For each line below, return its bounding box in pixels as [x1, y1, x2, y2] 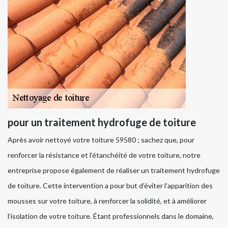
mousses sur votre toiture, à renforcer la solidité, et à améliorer [8, 196, 207, 206]
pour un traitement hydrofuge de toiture [8, 116, 196, 129]
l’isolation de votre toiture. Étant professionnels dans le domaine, [8, 212, 214, 221]
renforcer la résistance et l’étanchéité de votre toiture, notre [8, 151, 201, 160]
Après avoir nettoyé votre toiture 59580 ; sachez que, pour [8, 135, 194, 145]
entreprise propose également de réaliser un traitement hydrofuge [8, 166, 220, 175]
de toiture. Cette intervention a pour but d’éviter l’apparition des [8, 181, 213, 190]
